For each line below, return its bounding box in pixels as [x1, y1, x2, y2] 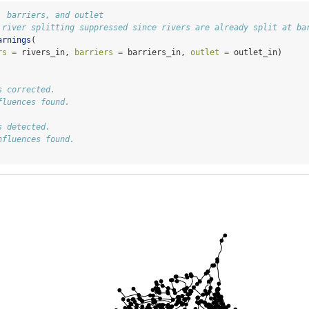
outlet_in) [229, 47, 287, 57]
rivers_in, [17, 47, 74, 57]
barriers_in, [123, 47, 190, 57]
